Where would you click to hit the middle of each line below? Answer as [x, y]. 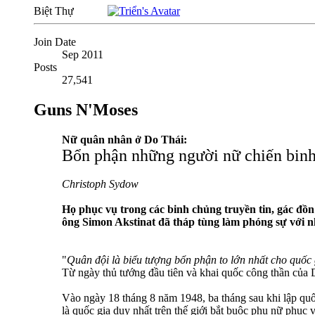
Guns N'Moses [86, 110]
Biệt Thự [55, 11]
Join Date [55, 42]
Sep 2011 [83, 55]
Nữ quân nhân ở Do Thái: [124, 140]
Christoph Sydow [100, 184]
